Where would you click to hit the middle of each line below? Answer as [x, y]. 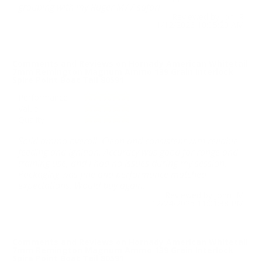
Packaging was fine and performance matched [112, 175]
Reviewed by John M [204, 195]
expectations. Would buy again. [82, 186]
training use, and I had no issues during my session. [123, 163]
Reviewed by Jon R [208, 17]
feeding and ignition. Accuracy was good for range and [128, 152]
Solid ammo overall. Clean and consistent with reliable [128, 141]
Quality [31, 120]
